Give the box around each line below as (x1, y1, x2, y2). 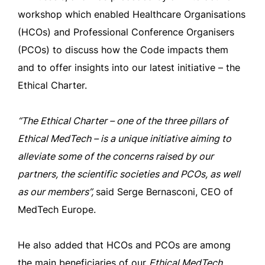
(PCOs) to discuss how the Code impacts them (18, 44, 228, 56)
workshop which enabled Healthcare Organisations (18, 8, 245, 20)
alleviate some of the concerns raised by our (18, 150, 214, 162)
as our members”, (18, 186, 96, 198)
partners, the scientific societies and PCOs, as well (18, 168, 240, 180)
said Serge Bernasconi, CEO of (96, 186, 233, 198)
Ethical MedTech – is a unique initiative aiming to (18, 132, 231, 144)
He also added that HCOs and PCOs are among (18, 239, 231, 251)
